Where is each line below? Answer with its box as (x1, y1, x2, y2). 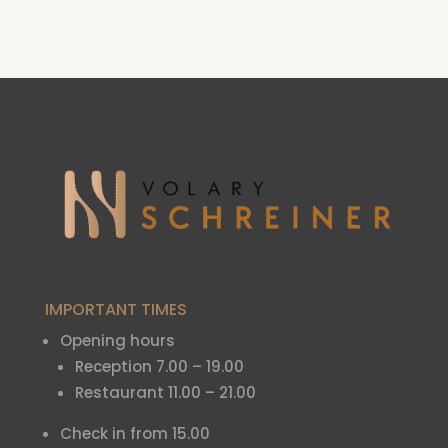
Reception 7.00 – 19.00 (74, 356, 244, 378)
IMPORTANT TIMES (44, 298, 187, 322)
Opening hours (59, 330, 175, 352)
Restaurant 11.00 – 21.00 (74, 382, 256, 404)
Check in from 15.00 (59, 423, 210, 445)
